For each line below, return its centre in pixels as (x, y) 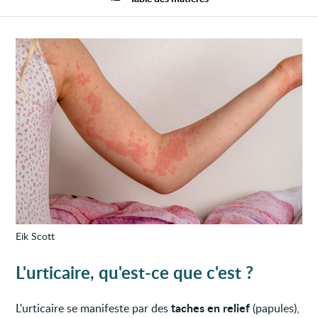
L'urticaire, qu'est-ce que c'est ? (135, 272)
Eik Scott (35, 236)
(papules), (275, 308)
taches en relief (211, 307)
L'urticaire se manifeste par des (94, 308)
